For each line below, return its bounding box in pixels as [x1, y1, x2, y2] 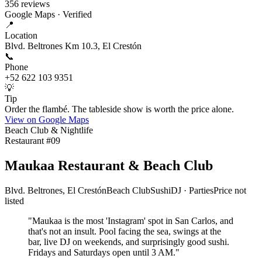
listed [5, 195, 24, 206]
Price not [213, 185, 246, 195]
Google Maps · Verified [5, 9, 92, 20]
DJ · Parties [171, 185, 213, 195]
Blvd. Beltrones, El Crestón [5, 185, 106, 195]
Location [5, 30, 37, 41]
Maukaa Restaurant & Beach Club [5, 158, 213, 174]
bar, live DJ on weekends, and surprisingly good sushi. [28, 236, 229, 247]
